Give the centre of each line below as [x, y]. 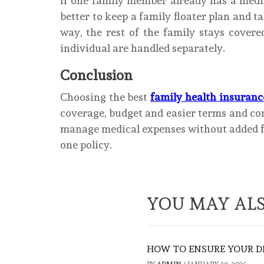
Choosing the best [105, 97]
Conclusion [96, 75]
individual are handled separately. [143, 48]
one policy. [86, 144]
